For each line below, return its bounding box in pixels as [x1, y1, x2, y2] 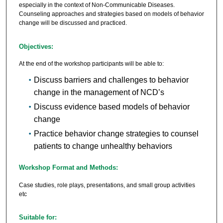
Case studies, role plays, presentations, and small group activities [18, 181, 195, 189]
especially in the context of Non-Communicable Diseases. [18, 1, 175, 9]
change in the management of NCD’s [33, 88, 164, 97]
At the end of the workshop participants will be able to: [18, 60, 164, 68]
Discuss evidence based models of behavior [33, 103, 190, 111]
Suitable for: [18, 214, 57, 222]
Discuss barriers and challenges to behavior [33, 76, 189, 85]
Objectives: [18, 42, 53, 50]
